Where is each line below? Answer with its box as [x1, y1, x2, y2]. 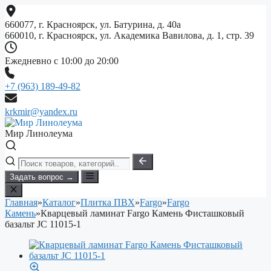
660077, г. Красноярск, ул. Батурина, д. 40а [5, 19, 181, 30]
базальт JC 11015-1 [5, 218, 81, 229]
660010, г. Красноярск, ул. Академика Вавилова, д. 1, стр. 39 [5, 30, 254, 41]
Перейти [4, 4, 40, 15]
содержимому [4, 26, 61, 36]
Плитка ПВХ [80, 197, 135, 207]
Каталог [42, 197, 76, 207]
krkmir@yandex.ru [5, 106, 77, 117]
